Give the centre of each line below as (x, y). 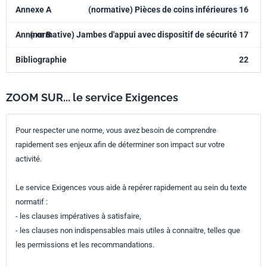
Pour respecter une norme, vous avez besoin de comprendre (116, 130)
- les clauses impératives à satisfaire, (78, 216)
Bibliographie (41, 60)
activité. (29, 159)
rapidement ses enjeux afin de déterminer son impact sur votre (120, 145)
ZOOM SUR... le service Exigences (92, 97)
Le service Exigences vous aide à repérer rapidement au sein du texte (131, 187)
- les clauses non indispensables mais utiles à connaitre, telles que (128, 230)
